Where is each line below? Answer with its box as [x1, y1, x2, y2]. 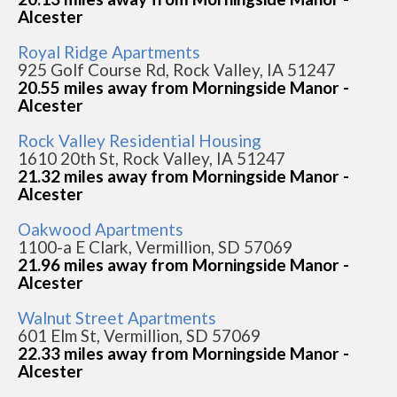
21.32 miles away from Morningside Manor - [18, 166, 349, 186]
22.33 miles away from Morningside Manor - [18, 343, 349, 363]
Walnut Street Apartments [18, 307, 216, 328]
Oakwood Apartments [18, 219, 183, 239]
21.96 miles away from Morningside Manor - [18, 254, 349, 275]
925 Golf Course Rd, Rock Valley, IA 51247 [18, 59, 336, 80]
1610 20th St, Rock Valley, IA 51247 [18, 148, 285, 168]
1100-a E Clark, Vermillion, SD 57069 [18, 237, 292, 257]
